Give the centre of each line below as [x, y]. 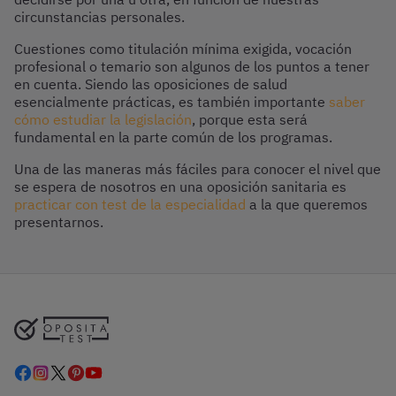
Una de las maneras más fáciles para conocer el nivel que [198, 169]
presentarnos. [59, 222]
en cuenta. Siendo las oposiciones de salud [151, 84]
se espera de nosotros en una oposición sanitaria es [180, 187]
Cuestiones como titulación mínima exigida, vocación [183, 49]
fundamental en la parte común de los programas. [173, 137]
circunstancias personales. [99, 17]
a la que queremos [307, 204]
